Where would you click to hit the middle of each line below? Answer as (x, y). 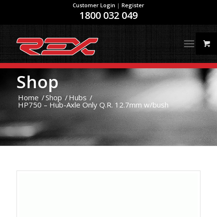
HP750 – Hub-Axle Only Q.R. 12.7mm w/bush (93, 105)
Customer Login (94, 5)
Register (133, 5)
